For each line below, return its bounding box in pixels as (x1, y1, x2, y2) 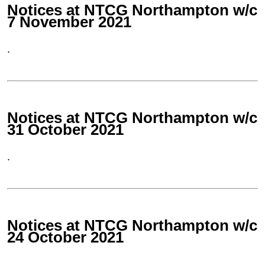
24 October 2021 (7, 228, 124, 247)
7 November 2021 (7, 13, 131, 31)
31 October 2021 (7, 121, 124, 139)
